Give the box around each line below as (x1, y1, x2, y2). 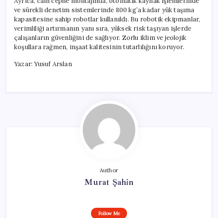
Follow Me (98, 210, 120, 217)
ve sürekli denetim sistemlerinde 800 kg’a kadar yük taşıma (14, 5, 195, 14)
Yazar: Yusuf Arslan (14, 59, 72, 68)
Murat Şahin (84, 176, 134, 187)
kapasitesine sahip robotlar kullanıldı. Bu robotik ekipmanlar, (14, 15, 200, 23)
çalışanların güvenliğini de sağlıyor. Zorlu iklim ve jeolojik (14, 33, 187, 42)
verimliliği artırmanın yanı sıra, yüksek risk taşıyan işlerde (14, 24, 192, 33)
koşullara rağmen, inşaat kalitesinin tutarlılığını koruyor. (14, 42, 184, 51)
